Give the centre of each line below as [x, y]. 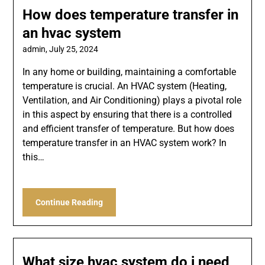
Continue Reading [70, 203]
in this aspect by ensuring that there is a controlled [127, 115]
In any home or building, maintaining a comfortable [130, 72]
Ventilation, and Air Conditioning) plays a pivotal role [132, 101]
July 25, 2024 [74, 49]
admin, [36, 49]
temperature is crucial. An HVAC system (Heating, [125, 86]
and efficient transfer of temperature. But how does [129, 129]
